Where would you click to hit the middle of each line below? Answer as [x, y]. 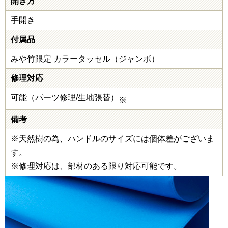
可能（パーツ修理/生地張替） [65, 97]
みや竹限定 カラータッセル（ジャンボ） [85, 59]
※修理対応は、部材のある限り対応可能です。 [96, 166]
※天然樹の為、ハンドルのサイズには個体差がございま [112, 138]
